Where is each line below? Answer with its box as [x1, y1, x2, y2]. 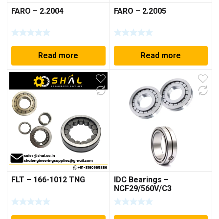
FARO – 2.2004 [11, 5, 64, 17]
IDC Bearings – [113, 174, 169, 186]
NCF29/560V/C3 [113, 183, 172, 195]
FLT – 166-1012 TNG [11, 174, 85, 186]
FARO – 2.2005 [113, 5, 166, 17]
